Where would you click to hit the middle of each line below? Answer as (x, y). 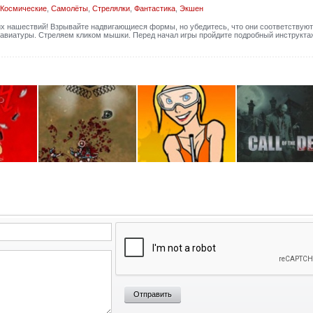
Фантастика (154, 8)
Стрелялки (111, 8)
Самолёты (69, 8)
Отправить (152, 294)
